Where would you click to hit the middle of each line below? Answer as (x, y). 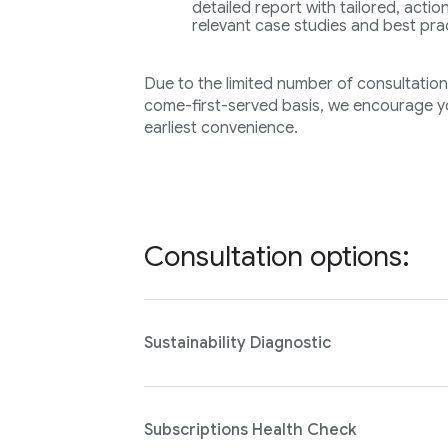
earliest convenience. (220, 128)
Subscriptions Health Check (249, 430)
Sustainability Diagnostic (237, 343)
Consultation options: (276, 256)
